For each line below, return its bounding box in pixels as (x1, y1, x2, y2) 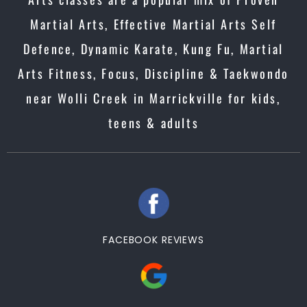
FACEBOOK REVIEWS (103, 233, 204, 247)
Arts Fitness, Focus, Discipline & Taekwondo (18, 64, 289, 82)
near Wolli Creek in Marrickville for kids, (26, 89, 281, 107)
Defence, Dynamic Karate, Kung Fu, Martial (23, 40, 284, 58)
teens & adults (108, 114, 199, 132)
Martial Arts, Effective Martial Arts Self (30, 15, 277, 33)
